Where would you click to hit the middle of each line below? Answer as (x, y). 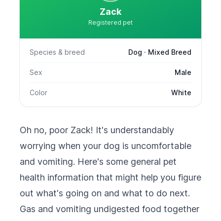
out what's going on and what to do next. (105, 193)
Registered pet (110, 22)
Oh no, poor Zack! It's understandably (97, 130)
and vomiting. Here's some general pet (98, 162)
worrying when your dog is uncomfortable (106, 146)
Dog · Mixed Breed (160, 52)
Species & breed (57, 52)
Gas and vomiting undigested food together (110, 209)
